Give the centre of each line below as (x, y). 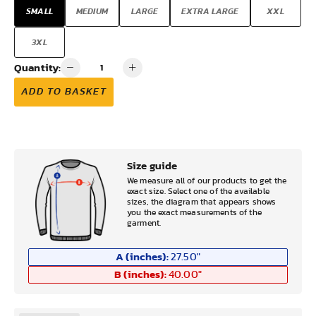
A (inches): (142, 256)
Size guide (152, 165)
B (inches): (140, 274)
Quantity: (38, 67)
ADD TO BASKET (64, 92)
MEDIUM (92, 11)
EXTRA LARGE (210, 11)
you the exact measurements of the (194, 212)
